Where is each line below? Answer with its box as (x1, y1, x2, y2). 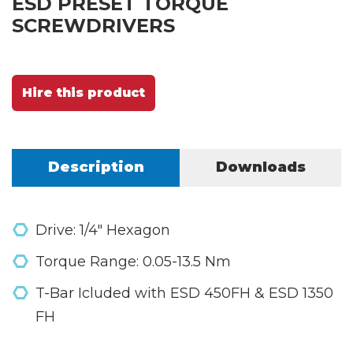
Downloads (215, 158, 306, 176)
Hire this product (22, 84, 145, 100)
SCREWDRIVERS (12, 13, 175, 37)
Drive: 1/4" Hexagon (35, 221, 170, 239)
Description (47, 158, 144, 176)
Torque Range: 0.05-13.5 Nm (35, 252, 231, 270)
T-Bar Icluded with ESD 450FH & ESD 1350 (35, 284, 333, 302)
